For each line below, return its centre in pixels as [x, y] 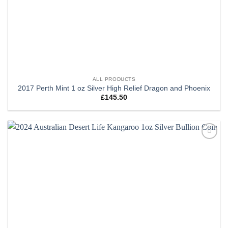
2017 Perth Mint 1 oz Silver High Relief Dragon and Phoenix [114, 88]
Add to [205, 146]
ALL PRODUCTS [114, 79]
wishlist [205, 153]
